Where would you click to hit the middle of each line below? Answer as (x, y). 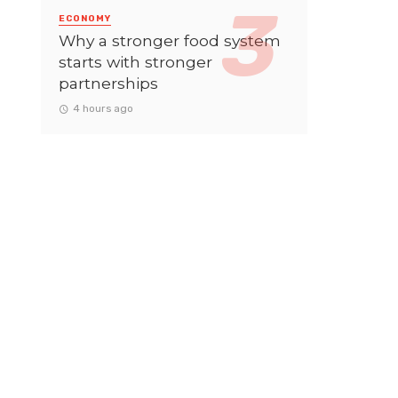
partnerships (108, 83)
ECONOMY (85, 18)
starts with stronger (135, 61)
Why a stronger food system (170, 40)
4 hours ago (103, 108)
